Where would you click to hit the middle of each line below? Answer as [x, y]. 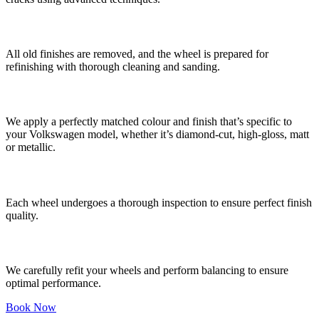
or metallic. [31, 147]
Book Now [31, 308]
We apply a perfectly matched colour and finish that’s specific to [149, 122]
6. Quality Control [59, 175]
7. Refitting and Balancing [83, 243]
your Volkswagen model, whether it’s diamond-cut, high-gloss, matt [157, 135]
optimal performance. [53, 283]
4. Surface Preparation [72, 26]
